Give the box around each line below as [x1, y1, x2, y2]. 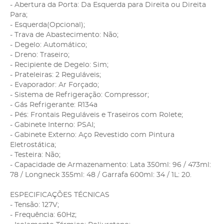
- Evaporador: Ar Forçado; [10, 81, 99, 88]
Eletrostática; [10, 141, 56, 148]
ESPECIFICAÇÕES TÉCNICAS [10, 191, 109, 198]
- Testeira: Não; [10, 151, 60, 158]
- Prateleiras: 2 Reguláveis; [10, 71, 101, 78]
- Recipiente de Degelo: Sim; [10, 61, 108, 68]
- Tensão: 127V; [10, 201, 59, 208]
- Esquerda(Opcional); [10, 21, 85, 28]
